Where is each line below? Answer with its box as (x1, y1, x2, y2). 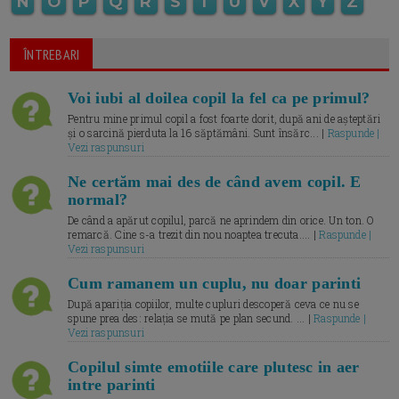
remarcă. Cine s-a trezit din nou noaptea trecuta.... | (68, 227, 320, 242)
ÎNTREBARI (23, 45, 80, 64)
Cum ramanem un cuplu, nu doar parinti (68, 274, 362, 293)
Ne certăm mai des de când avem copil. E (68, 173, 362, 191)
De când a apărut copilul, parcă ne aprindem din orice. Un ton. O (68, 213, 375, 228)
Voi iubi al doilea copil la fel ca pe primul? (68, 89, 370, 108)
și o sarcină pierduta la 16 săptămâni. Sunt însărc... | (68, 126, 328, 141)
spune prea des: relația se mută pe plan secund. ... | (68, 311, 314, 326)
